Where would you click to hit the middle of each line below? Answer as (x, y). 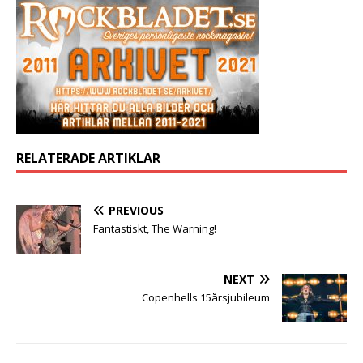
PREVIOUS (136, 210)
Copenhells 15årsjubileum (206, 297)
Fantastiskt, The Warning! (155, 228)
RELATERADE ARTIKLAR (88, 158)
